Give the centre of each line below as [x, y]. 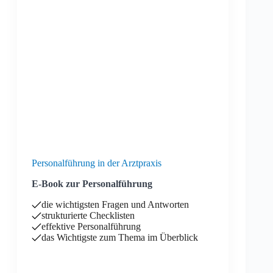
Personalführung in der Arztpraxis [97, 163]
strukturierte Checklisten [88, 215]
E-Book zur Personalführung [92, 184]
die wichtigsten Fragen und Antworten [115, 204]
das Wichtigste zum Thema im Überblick [120, 237]
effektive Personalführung [91, 226]
